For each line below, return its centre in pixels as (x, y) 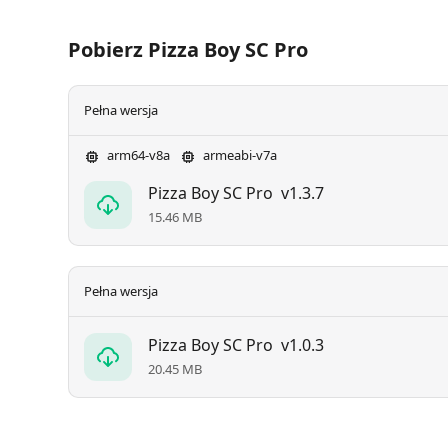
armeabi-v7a (238, 155)
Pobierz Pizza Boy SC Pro (188, 50)
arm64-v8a (137, 155)
